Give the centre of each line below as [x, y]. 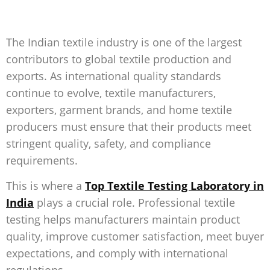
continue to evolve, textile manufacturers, [111, 93]
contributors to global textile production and [119, 59]
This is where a [46, 186]
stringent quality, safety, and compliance [108, 143]
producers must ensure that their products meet [129, 126]
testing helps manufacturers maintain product [123, 220]
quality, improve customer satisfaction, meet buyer [135, 237]
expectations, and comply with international [117, 253]
